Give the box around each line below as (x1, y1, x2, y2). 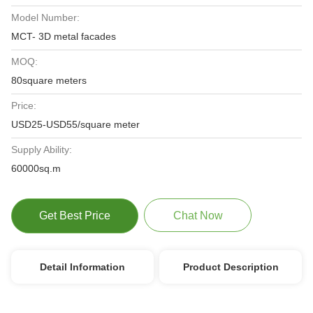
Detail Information (39, 261, 125, 272)
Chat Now (173, 210, 223, 221)
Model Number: (11, 12, 80, 23)
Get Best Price (39, 210, 110, 221)
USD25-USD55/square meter (11, 119, 140, 130)
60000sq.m (11, 163, 61, 174)
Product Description (182, 261, 279, 272)
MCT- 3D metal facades (11, 31, 116, 42)
